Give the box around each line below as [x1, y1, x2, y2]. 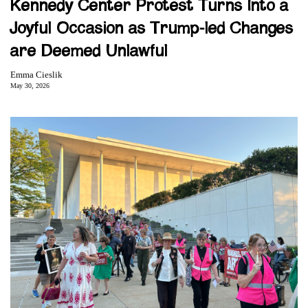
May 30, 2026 [10, 81, 49, 89]
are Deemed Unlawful [10, 43, 168, 60]
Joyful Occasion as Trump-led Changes [10, 20, 294, 37]
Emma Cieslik [10, 69, 63, 80]
